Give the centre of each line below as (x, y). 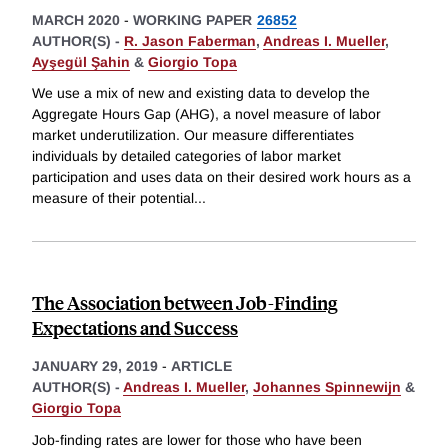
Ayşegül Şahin (81, 61)
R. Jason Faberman (190, 40)
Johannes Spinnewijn (327, 387)
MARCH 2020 (76, 19)
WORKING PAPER (192, 19)
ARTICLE (201, 366)
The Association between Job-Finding (184, 303)
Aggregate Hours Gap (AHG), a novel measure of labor (206, 114)
